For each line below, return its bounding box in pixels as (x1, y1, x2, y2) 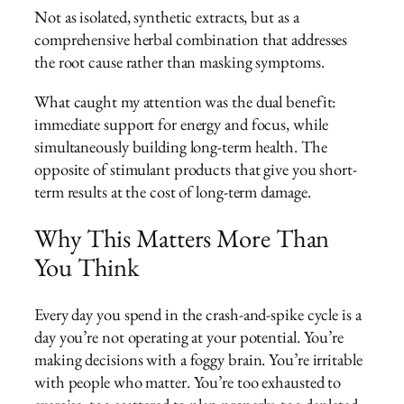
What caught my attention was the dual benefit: (34, 89, 337, 113)
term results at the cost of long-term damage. (34, 179, 311, 203)
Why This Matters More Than (34, 221, 330, 255)
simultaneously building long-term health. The (34, 134, 327, 158)
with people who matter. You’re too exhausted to (34, 370, 342, 393)
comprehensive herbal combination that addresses (34, 28, 348, 51)
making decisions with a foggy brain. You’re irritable (34, 347, 363, 371)
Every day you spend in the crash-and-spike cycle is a (34, 302, 362, 326)
